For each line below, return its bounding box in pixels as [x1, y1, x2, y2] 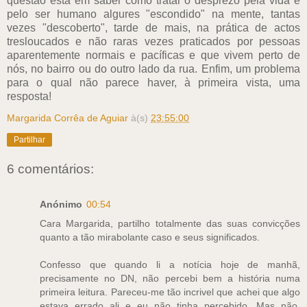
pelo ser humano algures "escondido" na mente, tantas [7, 8, 300, 20]
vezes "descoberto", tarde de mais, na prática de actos [7, 21, 300, 34]
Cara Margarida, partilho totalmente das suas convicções [40, 218, 300, 230]
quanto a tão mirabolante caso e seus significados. [40, 232, 260, 243]
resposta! [7, 90, 51, 102]
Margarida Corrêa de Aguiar [7, 112, 128, 123]
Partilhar [14, 134, 45, 145]
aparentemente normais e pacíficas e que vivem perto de [7, 49, 300, 61]
